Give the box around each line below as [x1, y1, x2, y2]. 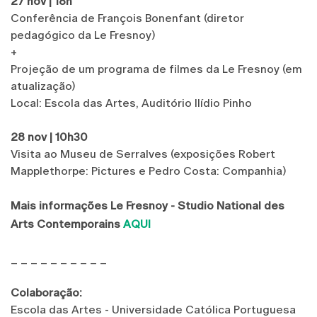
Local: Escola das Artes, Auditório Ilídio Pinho [11, 96, 252, 110]
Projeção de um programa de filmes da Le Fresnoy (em [11, 62, 302, 76]
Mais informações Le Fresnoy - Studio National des [11, 199, 284, 213]
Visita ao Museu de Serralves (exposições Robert [11, 147, 275, 161]
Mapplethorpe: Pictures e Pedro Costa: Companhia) [11, 164, 286, 178]
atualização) [11, 79, 75, 93]
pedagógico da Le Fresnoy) [11, 28, 155, 42]
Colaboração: [11, 286, 82, 300]
